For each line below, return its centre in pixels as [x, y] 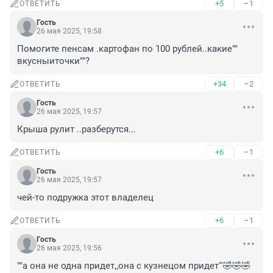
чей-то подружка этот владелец [85, 198]
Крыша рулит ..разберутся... [76, 129]
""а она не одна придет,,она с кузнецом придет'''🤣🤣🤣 [134, 266]
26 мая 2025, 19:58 [69, 31]
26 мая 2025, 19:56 [69, 248]
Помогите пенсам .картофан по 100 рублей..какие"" [127, 49]
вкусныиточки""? [53, 61]
